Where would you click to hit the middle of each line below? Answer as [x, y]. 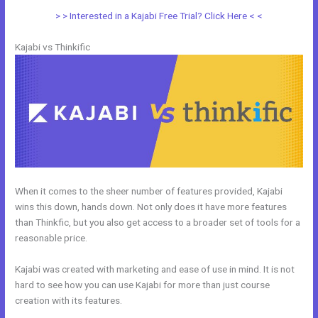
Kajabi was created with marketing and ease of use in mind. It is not [155, 269]
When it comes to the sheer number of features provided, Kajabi [149, 191]
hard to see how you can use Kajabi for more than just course [143, 284]
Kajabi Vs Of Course [167, 300]
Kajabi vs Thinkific [53, 47]
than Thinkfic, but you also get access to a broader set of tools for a [158, 222]
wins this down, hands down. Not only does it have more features [151, 206]
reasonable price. [51, 237]
